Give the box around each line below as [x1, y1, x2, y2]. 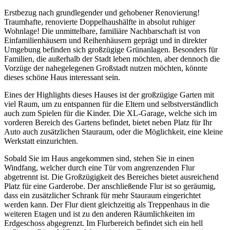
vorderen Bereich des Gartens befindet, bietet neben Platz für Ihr [4, 118, 212, 127]
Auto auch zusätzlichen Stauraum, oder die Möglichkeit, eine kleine [4, 127, 223, 137]
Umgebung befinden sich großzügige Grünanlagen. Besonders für [4, 45, 218, 54]
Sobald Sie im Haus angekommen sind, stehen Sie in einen [4, 154, 194, 163]
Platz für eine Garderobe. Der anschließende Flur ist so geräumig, [4, 182, 216, 191]
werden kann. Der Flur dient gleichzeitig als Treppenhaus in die [4, 200, 209, 209]
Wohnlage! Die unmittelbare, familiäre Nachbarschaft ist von [4, 27, 200, 36]
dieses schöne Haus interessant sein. [4, 73, 120, 82]
